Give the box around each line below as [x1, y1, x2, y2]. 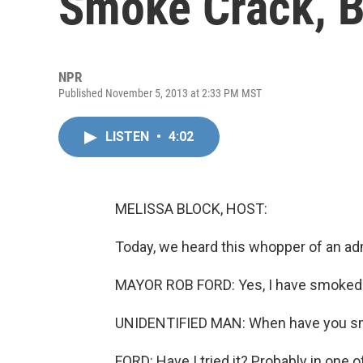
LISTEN [105, 129, 152, 144]
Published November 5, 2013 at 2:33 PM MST [58, 87, 262, 100]
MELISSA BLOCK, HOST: [115, 200, 267, 217]
